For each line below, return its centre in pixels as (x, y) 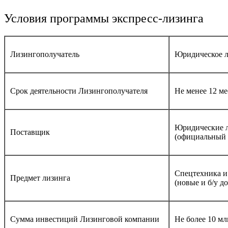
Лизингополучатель (45, 54)
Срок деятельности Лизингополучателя (79, 91)
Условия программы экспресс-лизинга (104, 18)
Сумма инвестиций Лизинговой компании (85, 219)
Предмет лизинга (40, 178)
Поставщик (30, 132)
